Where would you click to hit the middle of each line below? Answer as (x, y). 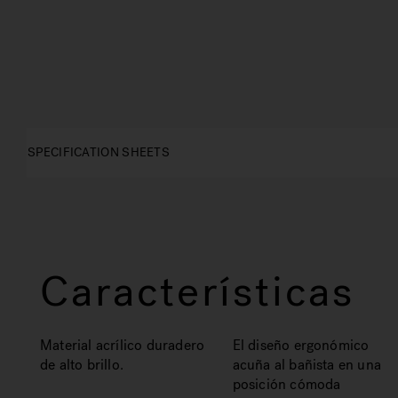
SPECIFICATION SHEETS (99, 152)
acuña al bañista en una (307, 365)
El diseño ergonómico (301, 345)
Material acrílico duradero (123, 345)
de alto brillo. (82, 365)
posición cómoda (287, 384)
